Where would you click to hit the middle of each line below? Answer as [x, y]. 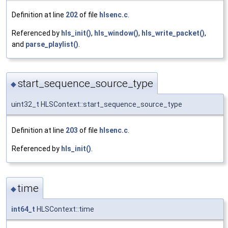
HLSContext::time [65, 209]
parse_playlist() [52, 44]
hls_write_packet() [173, 33]
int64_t [23, 209]
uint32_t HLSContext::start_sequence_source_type [97, 105]
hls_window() [116, 33]
